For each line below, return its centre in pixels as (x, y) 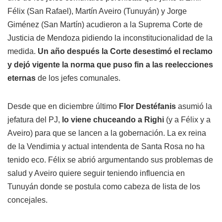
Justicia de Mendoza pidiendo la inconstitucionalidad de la (110, 38)
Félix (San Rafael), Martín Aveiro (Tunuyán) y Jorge (97, 11)
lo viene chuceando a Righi (112, 120)
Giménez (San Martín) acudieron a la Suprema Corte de (105, 25)
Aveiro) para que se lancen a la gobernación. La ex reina (107, 133)
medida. (23, 52)
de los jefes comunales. (78, 78)
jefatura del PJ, (34, 120)
